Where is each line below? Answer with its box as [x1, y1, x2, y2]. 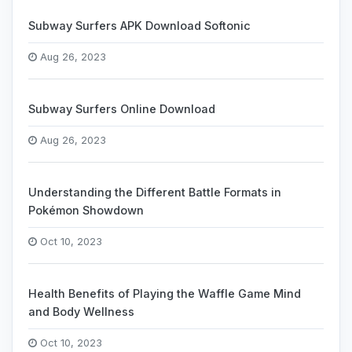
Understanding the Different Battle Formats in [28, 185, 281, 199]
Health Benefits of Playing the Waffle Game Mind [28, 287, 301, 300]
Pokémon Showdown [28, 203, 144, 217]
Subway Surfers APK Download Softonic [28, 19, 251, 32]
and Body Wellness [28, 305, 134, 318]
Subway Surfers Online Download [28, 102, 215, 115]
